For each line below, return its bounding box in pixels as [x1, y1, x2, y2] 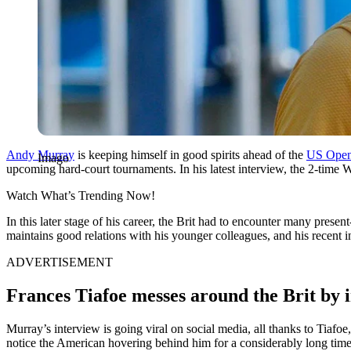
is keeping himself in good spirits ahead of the [74, 147, 306, 161]
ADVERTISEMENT [6, 255, 113, 269]
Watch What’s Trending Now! [6, 188, 155, 202]
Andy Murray [6, 147, 74, 161]
